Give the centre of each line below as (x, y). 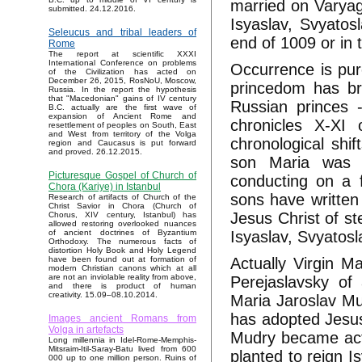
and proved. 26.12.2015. (95, 152)
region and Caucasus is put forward (122, 143)
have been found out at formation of (122, 259)
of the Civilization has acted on (122, 72)
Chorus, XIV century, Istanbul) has (122, 215)
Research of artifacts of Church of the (122, 197)
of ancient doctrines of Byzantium (122, 233)
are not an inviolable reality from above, (122, 277)
